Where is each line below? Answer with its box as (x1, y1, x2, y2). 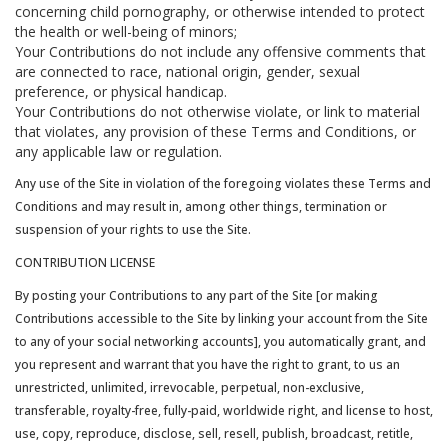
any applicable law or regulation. (15, 142, 222, 161)
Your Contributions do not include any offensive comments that (15, 42, 426, 61)
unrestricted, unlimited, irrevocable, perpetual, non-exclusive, (15, 379, 364, 396)
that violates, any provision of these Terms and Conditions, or (15, 122, 416, 141)
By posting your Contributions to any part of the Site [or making (15, 287, 378, 304)
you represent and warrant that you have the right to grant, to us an (15, 356, 400, 373)
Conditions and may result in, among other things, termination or (15, 198, 387, 215)
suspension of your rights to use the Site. (15, 221, 251, 238)
